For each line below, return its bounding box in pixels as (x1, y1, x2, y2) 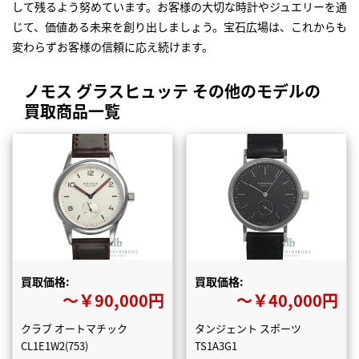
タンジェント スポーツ (194, 320, 301, 336)
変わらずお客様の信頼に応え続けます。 (12, 38, 213, 55)
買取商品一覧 (24, 99, 120, 123)
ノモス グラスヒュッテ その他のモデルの (24, 79, 321, 103)
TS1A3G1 (194, 337, 237, 353)
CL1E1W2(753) (21, 337, 88, 353)
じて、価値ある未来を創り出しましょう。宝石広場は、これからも (12, 18, 347, 35)
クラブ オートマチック (21, 320, 127, 336)
